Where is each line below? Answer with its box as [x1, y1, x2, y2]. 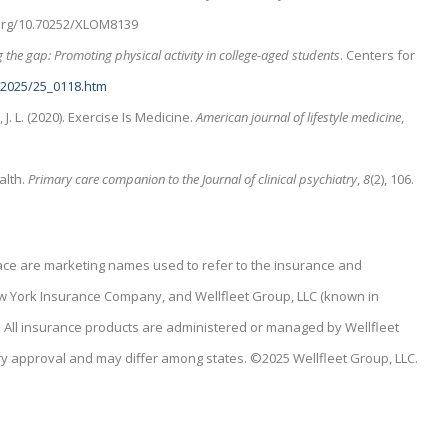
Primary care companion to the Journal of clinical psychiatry [28, 169, 358, 188]
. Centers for [340, 45, 416, 64]
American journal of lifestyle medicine [196, 107, 402, 126]
